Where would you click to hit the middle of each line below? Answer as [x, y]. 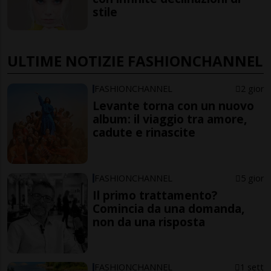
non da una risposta [149, 221]
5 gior [252, 178]
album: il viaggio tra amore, [170, 119]
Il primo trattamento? [155, 195]
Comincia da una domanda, [169, 208]
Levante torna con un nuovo [174, 105]
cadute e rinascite [144, 132]
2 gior [252, 88]
